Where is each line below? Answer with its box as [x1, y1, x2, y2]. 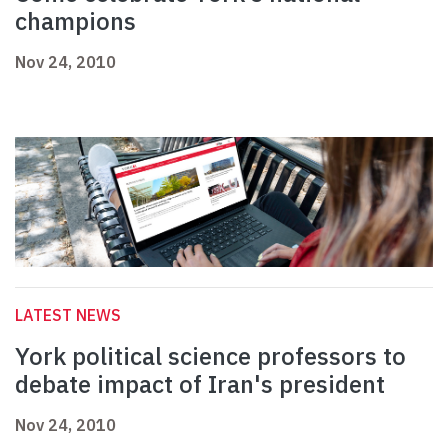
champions [15, 5, 136, 38]
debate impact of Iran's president [15, 368, 385, 401]
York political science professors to [15, 340, 406, 373]
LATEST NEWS [15, 305, 121, 326]
